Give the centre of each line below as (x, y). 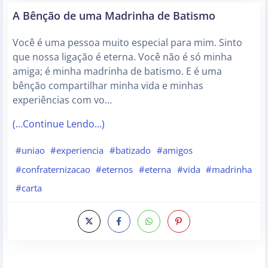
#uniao (30, 150)
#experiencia (77, 150)
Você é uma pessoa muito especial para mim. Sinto (127, 43)
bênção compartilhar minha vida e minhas (108, 86)
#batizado (130, 150)
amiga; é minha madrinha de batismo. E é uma (117, 71)
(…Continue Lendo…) (59, 124)
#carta (28, 188)
